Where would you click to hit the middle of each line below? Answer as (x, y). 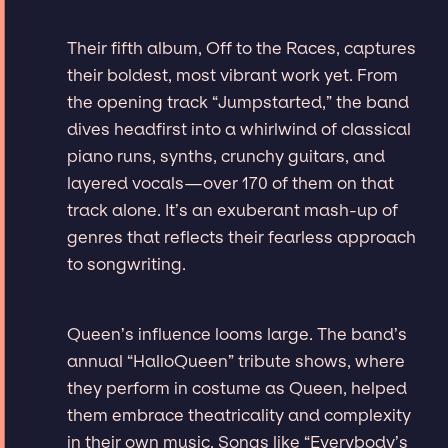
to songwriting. (127, 263)
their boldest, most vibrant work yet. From (233, 74)
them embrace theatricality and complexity (239, 414)
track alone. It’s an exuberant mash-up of (233, 209)
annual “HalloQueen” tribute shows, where (236, 360)
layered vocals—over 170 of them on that (231, 182)
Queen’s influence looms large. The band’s (237, 333)
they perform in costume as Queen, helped (237, 387)
